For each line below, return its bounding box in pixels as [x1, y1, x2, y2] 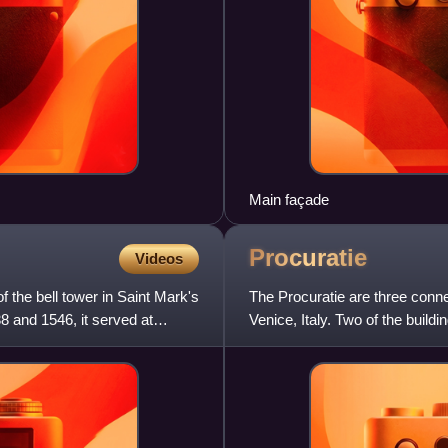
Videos [135, 249, 183, 267]
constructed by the [249, 333, 370, 351]
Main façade [249, 190, 329, 208]
